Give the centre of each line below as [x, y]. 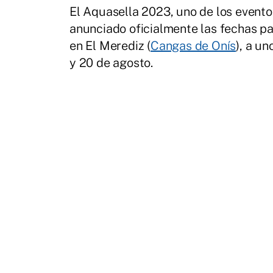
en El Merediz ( [110, 46]
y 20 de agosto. [112, 63]
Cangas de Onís [193, 46]
